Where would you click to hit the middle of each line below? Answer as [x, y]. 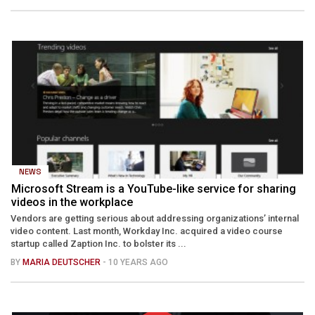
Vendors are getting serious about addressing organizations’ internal [155, 218]
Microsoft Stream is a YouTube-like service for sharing [154, 188]
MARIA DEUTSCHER [63, 262]
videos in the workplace [72, 202]
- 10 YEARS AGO [135, 262]
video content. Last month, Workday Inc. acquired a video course [147, 231]
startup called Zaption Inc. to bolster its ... [98, 243]
